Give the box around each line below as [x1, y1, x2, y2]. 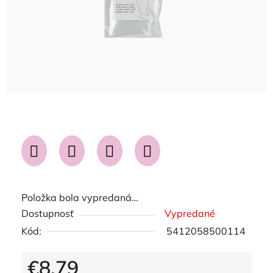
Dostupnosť [21, 207, 74, 219]
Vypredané [165, 207, 215, 219]
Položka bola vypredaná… [21, 191, 138, 204]
